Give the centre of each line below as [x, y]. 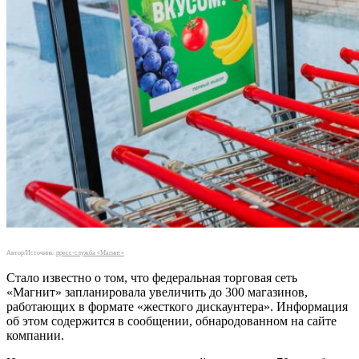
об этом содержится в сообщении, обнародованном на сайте [171, 321]
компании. [35, 335]
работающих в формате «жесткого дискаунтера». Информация [177, 306]
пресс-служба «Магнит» [90, 252]
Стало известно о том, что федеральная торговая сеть [152, 277]
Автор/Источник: [31, 252]
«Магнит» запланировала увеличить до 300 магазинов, [157, 292]
